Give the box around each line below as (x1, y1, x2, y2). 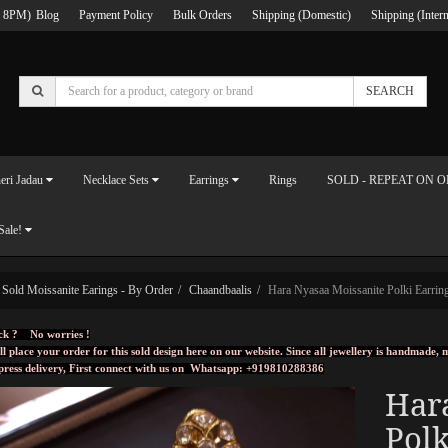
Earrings (189, 173, 229, 187)
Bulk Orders (173, 8, 232, 22)
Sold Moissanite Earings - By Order (2, 282, 173, 297)
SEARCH (366, 83, 415, 98)
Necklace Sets (83, 173, 149, 187)
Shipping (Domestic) (252, 8, 351, 22)
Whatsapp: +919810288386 (190, 362, 324, 374)
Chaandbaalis (189, 282, 252, 297)
